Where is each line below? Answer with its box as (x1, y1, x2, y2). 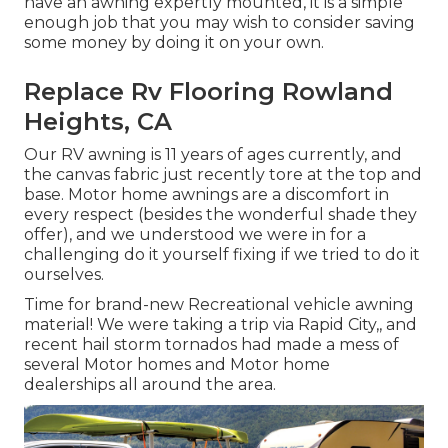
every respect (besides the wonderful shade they (24, 205, 417, 225)
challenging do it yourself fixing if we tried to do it (24, 245, 420, 265)
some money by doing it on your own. (24, 33, 324, 53)
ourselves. (24, 265, 104, 285)
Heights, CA (24, 107, 172, 137)
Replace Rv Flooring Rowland (24, 77, 393, 107)
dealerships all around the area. (24, 375, 276, 395)
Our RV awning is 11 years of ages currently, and (24, 145, 402, 165)
